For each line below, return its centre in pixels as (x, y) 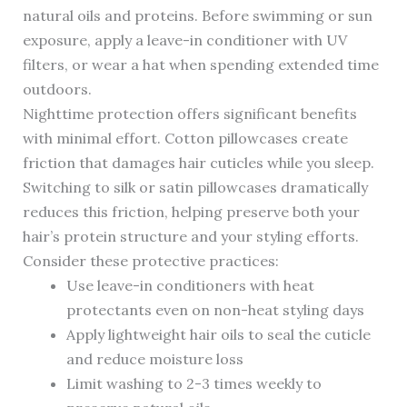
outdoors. (57, 89)
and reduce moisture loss (154, 359)
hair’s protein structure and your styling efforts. (190, 237)
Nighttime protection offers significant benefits (189, 114)
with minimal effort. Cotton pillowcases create (185, 139)
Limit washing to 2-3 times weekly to (194, 384)
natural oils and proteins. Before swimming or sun (197, 16)
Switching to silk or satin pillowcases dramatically (195, 188)
